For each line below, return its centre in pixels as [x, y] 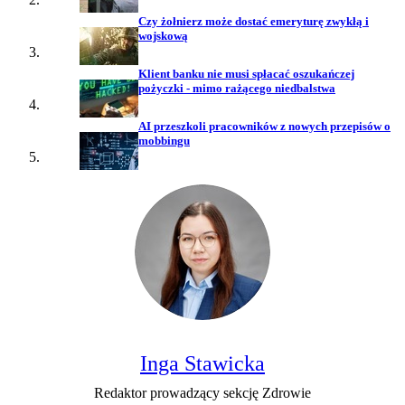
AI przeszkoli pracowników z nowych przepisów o [264, 127]
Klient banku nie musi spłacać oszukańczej [246, 74]
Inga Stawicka [202, 364]
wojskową [163, 36]
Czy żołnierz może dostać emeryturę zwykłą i [254, 22]
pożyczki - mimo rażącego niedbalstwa [237, 89]
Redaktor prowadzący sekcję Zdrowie [202, 393]
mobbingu [164, 141]
